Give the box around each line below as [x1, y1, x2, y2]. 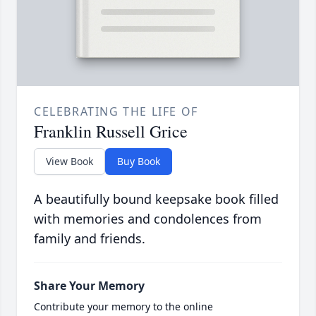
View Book [46, 154, 93, 169]
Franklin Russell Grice [34, 120, 188, 143]
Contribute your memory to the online [34, 300, 213, 314]
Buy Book [117, 154, 160, 169]
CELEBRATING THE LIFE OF [34, 104, 198, 120]
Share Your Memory [34, 278, 145, 294]
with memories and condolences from [34, 210, 262, 228]
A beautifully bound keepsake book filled [34, 190, 279, 208]
